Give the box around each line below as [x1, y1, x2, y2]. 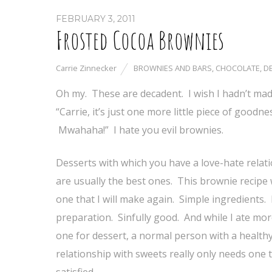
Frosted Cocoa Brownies [56, 24, 224, 56]
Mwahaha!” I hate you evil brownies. [56, 123, 223, 137]
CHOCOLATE [216, 63, 260, 73]
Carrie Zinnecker [56, 63, 117, 73]
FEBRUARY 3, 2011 [56, 13, 135, 24]
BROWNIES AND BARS [134, 63, 212, 73]
